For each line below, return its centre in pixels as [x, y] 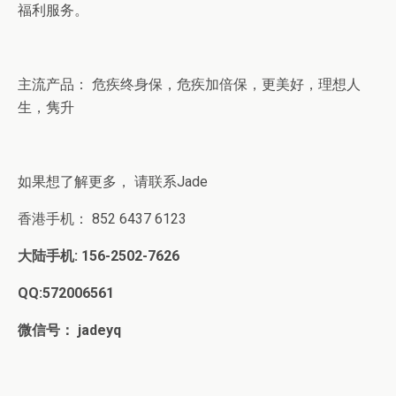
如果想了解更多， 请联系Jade [113, 182]
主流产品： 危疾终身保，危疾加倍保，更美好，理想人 [189, 84]
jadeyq [98, 330]
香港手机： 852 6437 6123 [102, 219]
